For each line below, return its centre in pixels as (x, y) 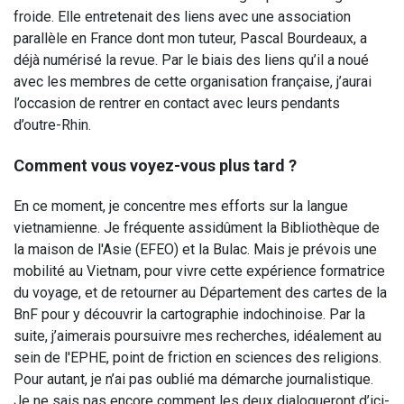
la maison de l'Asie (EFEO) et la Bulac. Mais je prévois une (195, 249)
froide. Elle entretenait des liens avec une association (182, 17)
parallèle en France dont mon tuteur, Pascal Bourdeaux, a (190, 38)
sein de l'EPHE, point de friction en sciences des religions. (197, 358)
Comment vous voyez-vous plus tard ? (155, 165)
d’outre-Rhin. (52, 125)
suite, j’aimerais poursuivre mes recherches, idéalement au (197, 336)
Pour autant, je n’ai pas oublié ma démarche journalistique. (193, 379)
